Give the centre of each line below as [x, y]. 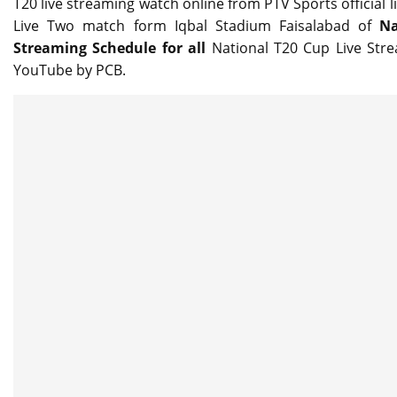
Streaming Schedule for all [113, 48]
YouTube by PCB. [70, 70]
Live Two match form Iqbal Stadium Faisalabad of [197, 26]
